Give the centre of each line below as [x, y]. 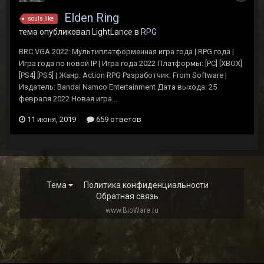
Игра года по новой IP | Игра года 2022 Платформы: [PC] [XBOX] [131, 63]
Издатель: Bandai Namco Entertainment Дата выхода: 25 [118, 87]
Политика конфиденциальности [146, 185]
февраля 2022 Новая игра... [68, 99]
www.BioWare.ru [132, 211]
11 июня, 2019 [52, 119]
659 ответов [118, 119]
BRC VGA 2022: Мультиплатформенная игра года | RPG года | [126, 52]
